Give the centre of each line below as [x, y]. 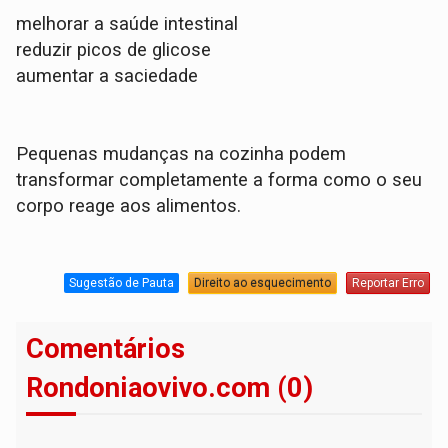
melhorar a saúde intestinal [127, 24]
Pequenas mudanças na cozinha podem [181, 154]
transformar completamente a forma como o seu [219, 180]
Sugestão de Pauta [121, 282]
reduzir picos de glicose [114, 50]
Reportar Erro [387, 282]
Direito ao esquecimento [262, 282]
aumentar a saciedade [107, 76]
